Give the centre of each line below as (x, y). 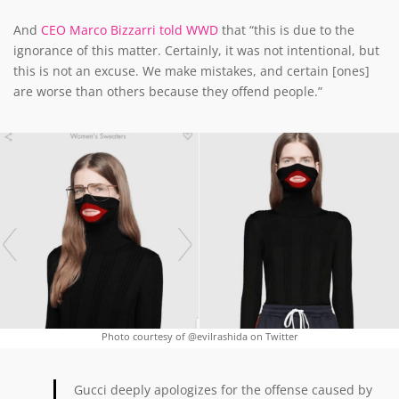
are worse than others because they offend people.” (168, 92)
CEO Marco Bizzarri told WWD (130, 30)
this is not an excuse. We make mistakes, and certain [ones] (191, 71)
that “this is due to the (286, 30)
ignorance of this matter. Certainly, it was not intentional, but (196, 51)
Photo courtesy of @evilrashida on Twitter (199, 336)
